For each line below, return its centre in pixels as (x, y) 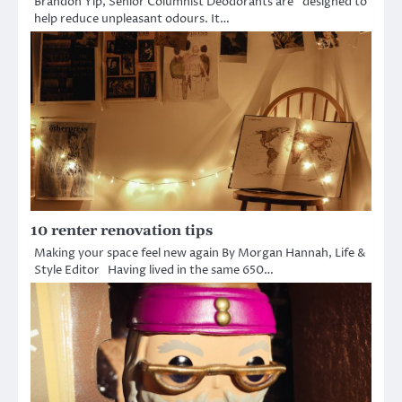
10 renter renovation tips (122, 230)
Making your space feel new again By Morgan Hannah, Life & (200, 253)
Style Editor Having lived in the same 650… (154, 270)
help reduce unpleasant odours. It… (132, 18)
